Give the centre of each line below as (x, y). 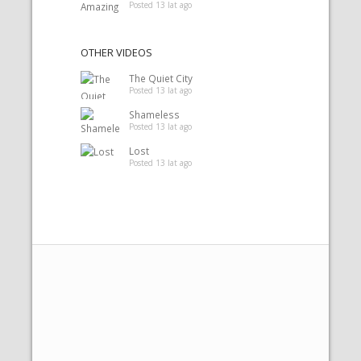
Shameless (154, 114)
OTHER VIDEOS (116, 52)
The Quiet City (161, 78)
